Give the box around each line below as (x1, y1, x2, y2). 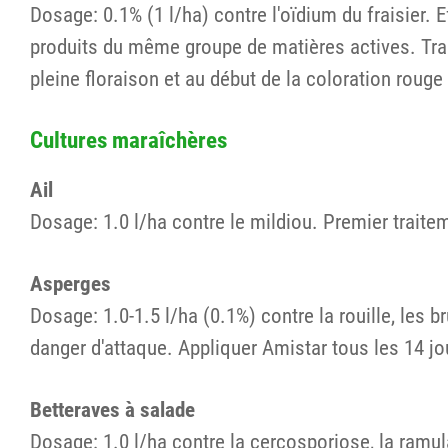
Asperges (30, 271, 111, 297)
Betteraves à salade (30, 397, 195, 423)
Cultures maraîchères (30, 126, 227, 155)
